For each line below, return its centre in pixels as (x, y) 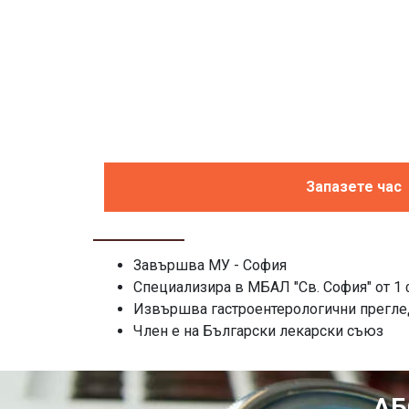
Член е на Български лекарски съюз (258, 330)
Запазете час (353, 186)
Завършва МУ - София (210, 265)
